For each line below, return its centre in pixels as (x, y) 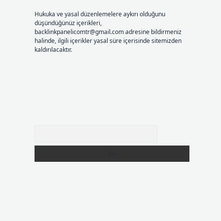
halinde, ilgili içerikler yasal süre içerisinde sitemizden (108, 41)
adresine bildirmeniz (152, 32)
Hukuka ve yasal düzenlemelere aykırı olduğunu (100, 14)
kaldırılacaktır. (53, 50)
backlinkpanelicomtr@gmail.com (79, 32)
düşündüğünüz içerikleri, (68, 23)
